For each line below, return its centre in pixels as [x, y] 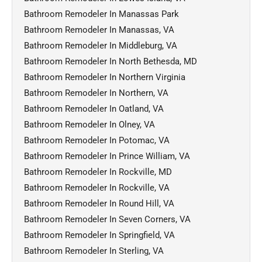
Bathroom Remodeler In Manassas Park [101, 14]
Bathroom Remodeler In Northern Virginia [105, 77]
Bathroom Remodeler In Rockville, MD [98, 172]
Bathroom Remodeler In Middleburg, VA [101, 45]
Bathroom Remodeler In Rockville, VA [97, 187]
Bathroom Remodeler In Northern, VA [96, 93]
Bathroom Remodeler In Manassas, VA [99, 30]
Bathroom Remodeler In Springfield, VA [99, 235]
